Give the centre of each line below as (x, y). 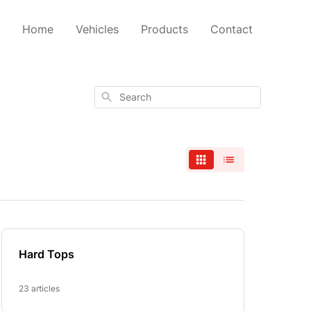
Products (165, 29)
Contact (232, 29)
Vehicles (97, 29)
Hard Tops (47, 254)
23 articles (40, 288)
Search (114, 95)
